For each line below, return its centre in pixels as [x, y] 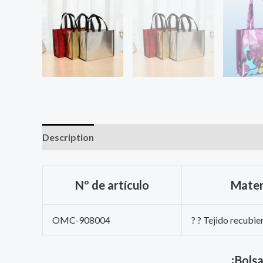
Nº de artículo [112, 185]
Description [68, 137]
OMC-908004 [81, 220]
